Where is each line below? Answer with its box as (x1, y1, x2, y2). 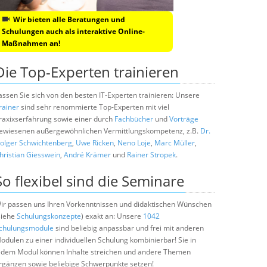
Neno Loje (117, 138, 151, 148)
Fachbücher (114, 114, 153, 124)
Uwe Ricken (76, 138, 114, 148)
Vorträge (169, 114, 198, 124)
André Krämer (64, 150, 111, 160)
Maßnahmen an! (2, 38, 60, 48)
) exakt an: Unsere (81, 211, 143, 221)
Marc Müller (154, 138, 195, 148)
